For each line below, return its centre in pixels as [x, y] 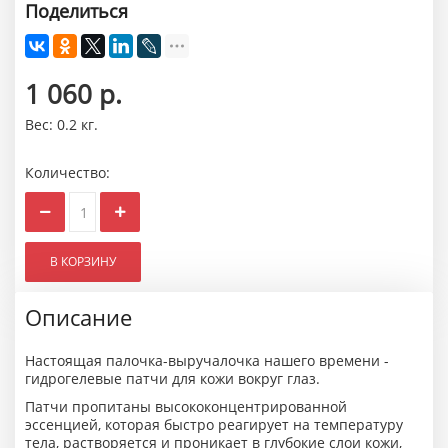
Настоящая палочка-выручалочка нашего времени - [207, 360]
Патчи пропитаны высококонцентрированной [186, 406]
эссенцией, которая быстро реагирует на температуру [214, 424]
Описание [78, 317]
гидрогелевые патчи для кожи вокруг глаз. [172, 378]
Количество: [67, 172]
